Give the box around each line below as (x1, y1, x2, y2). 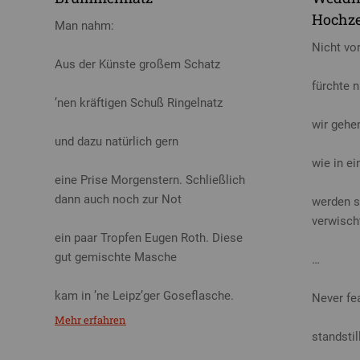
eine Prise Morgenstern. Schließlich (55, 172, 245, 187)
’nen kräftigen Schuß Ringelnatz (55, 95, 223, 110)
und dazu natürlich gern (55, 133, 178, 149)
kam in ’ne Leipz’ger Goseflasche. (55, 288, 234, 303)
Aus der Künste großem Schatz (55, 56, 220, 72)
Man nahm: (55, 18, 114, 33)
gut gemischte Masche (55, 249, 177, 264)
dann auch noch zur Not (55, 191, 182, 207)
